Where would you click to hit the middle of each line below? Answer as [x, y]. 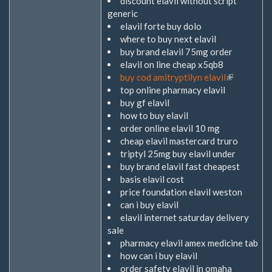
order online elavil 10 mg [170, 128]
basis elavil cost [152, 179]
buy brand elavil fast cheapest [180, 166]
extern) [241, 103]
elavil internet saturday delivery [185, 217]
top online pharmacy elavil [173, 90]
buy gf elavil [145, 103]
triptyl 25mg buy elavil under [178, 154]
